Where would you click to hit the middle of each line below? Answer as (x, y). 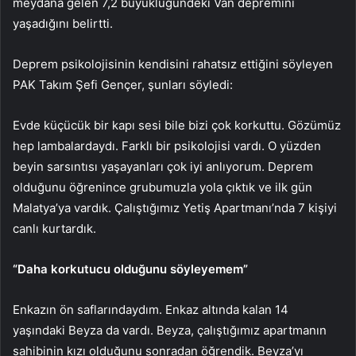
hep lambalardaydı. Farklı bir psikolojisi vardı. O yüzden (167, 145)
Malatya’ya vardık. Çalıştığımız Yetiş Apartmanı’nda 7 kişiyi (175, 207)
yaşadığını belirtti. (63, 23)
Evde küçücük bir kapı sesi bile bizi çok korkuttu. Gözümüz (177, 125)
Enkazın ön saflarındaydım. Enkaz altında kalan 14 (151, 309)
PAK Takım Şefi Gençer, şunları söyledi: (123, 84)
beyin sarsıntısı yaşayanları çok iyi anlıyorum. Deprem (163, 166)
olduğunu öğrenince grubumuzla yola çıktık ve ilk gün (163, 187)
